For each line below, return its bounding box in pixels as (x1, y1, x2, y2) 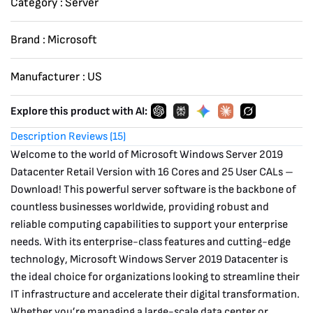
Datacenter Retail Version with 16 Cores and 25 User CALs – (10, 165, 293, 179)
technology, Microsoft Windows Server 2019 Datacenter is (10, 252, 288, 266)
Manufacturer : (10, 69, 85, 84)
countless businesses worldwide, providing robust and (10, 200, 269, 214)
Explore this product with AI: (10, 104, 147, 118)
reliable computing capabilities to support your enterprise (10, 217, 288, 231)
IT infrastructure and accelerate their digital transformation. (10, 287, 300, 301)
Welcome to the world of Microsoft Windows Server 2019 (10, 147, 283, 161)
